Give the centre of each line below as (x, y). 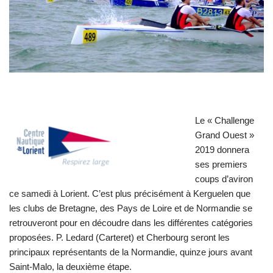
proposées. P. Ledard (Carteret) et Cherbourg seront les (119, 237)
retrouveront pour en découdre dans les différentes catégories (131, 222)
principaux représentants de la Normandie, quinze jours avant (131, 252)
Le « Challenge (225, 120)
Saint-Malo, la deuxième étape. (70, 266)
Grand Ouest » (225, 135)
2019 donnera (222, 149)
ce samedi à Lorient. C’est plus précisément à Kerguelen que (130, 193)
